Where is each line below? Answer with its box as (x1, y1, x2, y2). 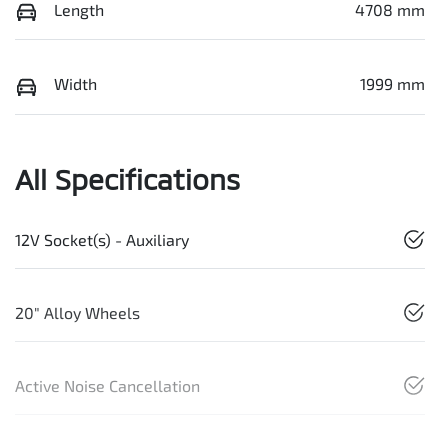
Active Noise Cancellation (15, 376, 200, 396)
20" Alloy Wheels (15, 303, 140, 323)
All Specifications (15, 162, 240, 197)
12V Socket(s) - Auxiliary (15, 230, 189, 250)
